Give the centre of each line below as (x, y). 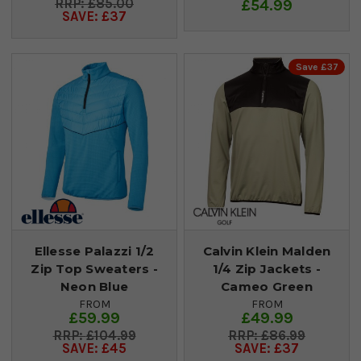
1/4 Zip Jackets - (267, 268)
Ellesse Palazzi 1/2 (94, 251)
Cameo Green (267, 286)
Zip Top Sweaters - (94, 268)
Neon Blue (94, 286)
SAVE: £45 (94, 348)
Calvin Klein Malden (267, 251)
